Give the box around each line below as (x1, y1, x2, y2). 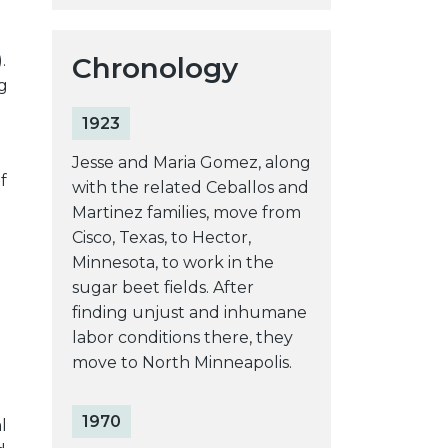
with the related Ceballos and (71, 177, 309, 197)
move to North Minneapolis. (71, 352, 292, 372)
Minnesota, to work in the (71, 252, 274, 272)
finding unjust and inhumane (71, 302, 307, 322)
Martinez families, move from (71, 202, 301, 222)
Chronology (71, 50, 238, 85)
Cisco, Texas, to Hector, (71, 227, 251, 247)
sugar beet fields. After (71, 277, 254, 297)
